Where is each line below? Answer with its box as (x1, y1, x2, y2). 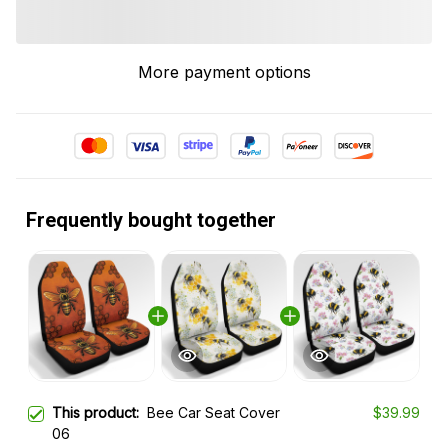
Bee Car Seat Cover (147, 404, 280, 422)
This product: (52, 404, 147, 422)
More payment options (137, 62, 311, 83)
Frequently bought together (26, 208, 276, 233)
